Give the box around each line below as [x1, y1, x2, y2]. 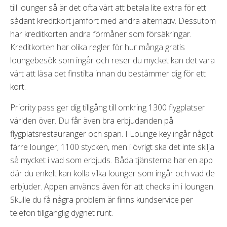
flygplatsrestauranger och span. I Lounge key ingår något [10, 128, 213, 139]
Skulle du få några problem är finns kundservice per [10, 194, 193, 205]
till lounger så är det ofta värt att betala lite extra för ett [10, 2, 206, 13]
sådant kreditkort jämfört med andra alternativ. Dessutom [10, 15, 216, 26]
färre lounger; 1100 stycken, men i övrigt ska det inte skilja [10, 141, 214, 153]
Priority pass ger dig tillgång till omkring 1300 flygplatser [10, 101, 205, 113]
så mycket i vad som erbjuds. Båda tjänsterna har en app [10, 154, 213, 166]
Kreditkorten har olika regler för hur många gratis [10, 41, 185, 53]
